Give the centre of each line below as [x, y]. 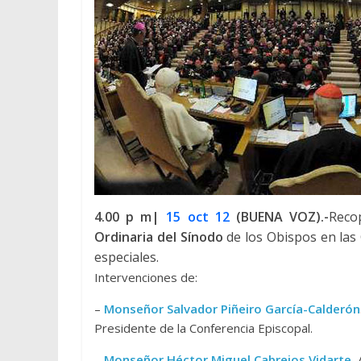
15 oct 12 [198, 217]
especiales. [127, 257]
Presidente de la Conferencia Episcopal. [203, 328]
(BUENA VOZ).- [279, 217]
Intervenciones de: [146, 277]
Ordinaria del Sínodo [159, 237]
